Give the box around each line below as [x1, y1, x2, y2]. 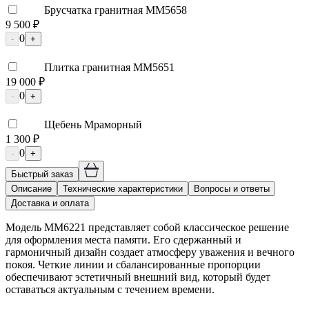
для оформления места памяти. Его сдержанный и [6, 233, 241, 246]
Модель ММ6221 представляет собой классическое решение [6, 221, 289, 233]
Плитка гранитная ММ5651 [44, 61, 175, 73]
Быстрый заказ [11, 168, 73, 179]
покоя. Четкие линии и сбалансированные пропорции [6, 258, 261, 270]
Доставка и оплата [11, 197, 89, 208]
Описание [11, 183, 52, 194]
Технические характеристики [63, 183, 183, 194]
